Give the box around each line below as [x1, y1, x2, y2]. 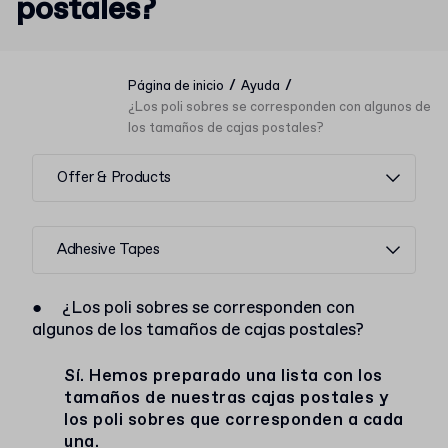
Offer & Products [57, 168, 172, 188]
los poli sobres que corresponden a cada [64, 409, 404, 432]
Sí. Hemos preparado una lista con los [64, 365, 383, 388]
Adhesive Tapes [57, 240, 160, 260]
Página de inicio [128, 78, 224, 95]
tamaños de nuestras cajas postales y [64, 387, 389, 410]
